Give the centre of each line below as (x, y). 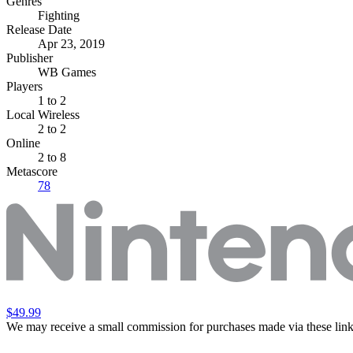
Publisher (30, 58)
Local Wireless (43, 114)
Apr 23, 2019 (71, 43)
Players (24, 86)
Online (23, 143)
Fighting (59, 15)
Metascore (32, 171)
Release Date (39, 29)
